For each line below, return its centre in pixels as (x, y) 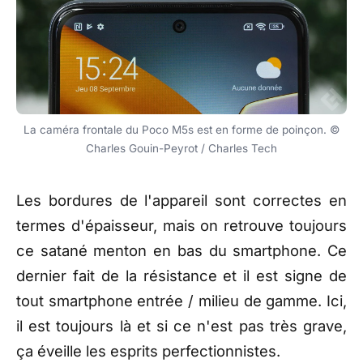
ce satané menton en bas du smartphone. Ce (181, 250)
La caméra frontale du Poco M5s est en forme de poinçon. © (181, 130)
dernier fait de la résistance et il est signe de (181, 275)
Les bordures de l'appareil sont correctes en (181, 200)
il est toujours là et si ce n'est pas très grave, (181, 325)
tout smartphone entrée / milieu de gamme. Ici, (181, 300)
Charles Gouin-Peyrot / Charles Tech (181, 149)
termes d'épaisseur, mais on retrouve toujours (181, 225)
